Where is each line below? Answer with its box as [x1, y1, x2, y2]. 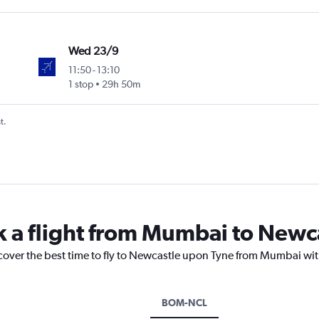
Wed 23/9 [68, 44, 119, 58]
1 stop [68, 78, 94, 90]
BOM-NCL [161, 297, 207, 309]
